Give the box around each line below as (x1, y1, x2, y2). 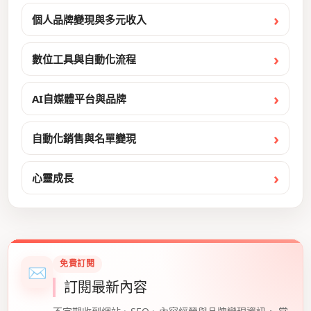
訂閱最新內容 (64, 277, 147, 296)
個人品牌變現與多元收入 (32, 12, 146, 27)
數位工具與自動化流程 (32, 52, 136, 67)
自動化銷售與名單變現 (32, 131, 136, 146)
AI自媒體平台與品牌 (32, 92, 126, 106)
